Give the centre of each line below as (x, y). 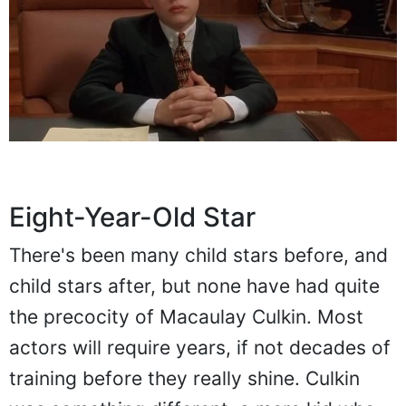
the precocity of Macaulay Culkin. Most (186, 316)
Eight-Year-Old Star (132, 217)
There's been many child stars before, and (198, 255)
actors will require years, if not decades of (200, 347)
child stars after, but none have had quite (194, 285)
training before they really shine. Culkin (184, 378)
